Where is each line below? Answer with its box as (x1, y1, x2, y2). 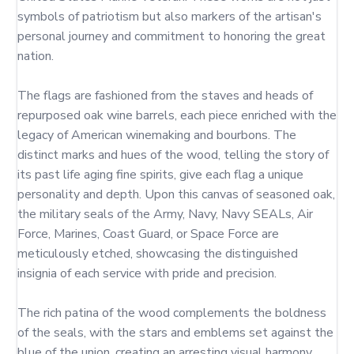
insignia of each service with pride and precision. (17, 265, 277, 282)
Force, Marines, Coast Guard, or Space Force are (17, 225, 279, 243)
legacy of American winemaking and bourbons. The (17, 126, 296, 144)
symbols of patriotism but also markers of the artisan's (17, 8, 322, 25)
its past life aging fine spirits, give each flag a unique (17, 166, 303, 183)
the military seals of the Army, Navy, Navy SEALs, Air (17, 205, 313, 223)
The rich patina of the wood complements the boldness (17, 304, 326, 322)
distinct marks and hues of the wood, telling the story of (17, 146, 329, 164)
